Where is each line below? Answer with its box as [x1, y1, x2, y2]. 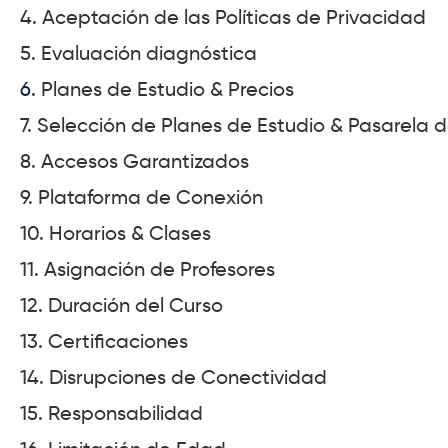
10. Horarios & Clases [20, 221, 211, 246]
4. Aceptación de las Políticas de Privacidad [20, 5, 426, 30]
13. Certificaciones [20, 329, 188, 354]
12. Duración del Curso [20, 293, 223, 318]
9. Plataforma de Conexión [20, 185, 263, 210]
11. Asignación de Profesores [20, 257, 275, 282]
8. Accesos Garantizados [20, 149, 249, 174]
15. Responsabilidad [20, 401, 203, 426]
